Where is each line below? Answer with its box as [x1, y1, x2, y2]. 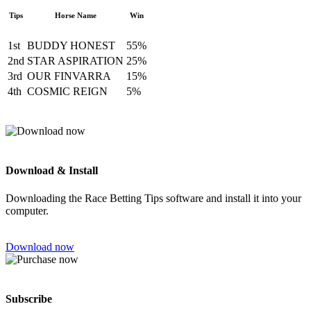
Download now [6, 240, 74, 253]
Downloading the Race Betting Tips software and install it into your [6, 192, 301, 204]
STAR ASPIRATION [27, 55, 124, 67]
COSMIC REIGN [27, 85, 108, 98]
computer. [6, 204, 49, 217]
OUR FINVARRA [27, 70, 111, 83]
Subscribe [6, 292, 52, 305]
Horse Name [54, 11, 96, 20]
